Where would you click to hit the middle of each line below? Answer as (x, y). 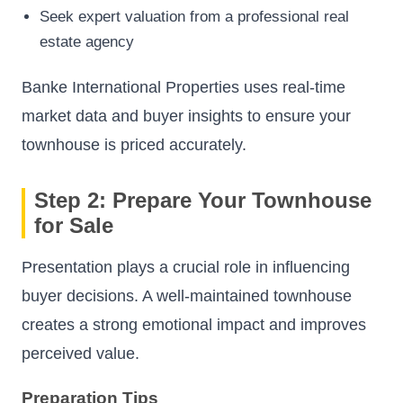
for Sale (74, 226)
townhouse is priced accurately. (134, 145)
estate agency (87, 42)
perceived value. (81, 354)
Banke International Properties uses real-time (184, 88)
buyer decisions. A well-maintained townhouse (187, 296)
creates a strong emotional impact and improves (194, 325)
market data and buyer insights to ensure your (186, 116)
